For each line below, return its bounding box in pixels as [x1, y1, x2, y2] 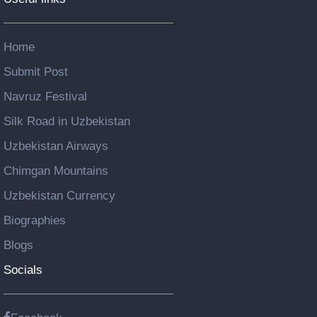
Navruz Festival [4, 89, 87, 104]
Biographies [4, 213, 66, 228]
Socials [4, 263, 42, 277]
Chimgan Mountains [4, 163, 108, 178]
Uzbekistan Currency [4, 188, 115, 203]
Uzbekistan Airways [4, 139, 108, 154]
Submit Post [4, 64, 68, 79]
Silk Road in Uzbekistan [4, 114, 130, 129]
